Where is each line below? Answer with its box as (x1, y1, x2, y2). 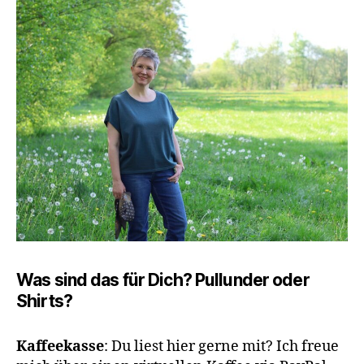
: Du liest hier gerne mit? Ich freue (104, 337, 339, 356)
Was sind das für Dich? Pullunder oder (16, 270, 310, 290)
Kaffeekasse (16, 337, 104, 356)
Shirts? (16, 291, 72, 311)
